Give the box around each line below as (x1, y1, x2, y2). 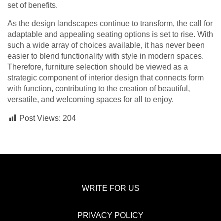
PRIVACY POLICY (77, 211, 144, 220)
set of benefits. (7, 1, 58, 10)
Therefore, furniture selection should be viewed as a (7, 63, 188, 72)
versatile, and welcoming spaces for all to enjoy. (7, 95, 174, 104)
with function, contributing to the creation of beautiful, (7, 84, 190, 93)
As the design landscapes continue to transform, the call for (7, 19, 213, 28)
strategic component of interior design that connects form (7, 74, 204, 82)
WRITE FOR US (81, 184, 140, 193)
